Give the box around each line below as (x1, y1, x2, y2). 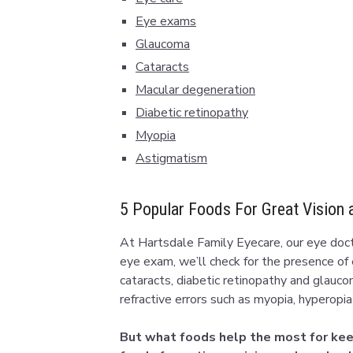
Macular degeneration (136, 81, 255, 98)
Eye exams (136, 13, 196, 30)
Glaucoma (136, 35, 190, 53)
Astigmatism (136, 150, 207, 167)
